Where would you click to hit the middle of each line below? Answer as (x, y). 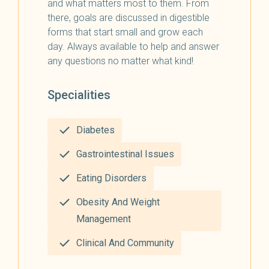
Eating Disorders (111, 178)
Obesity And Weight (118, 202)
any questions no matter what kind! (120, 61)
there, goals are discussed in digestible (128, 18)
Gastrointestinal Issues (125, 154)
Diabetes (95, 130)
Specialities (79, 95)
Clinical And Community (125, 243)
